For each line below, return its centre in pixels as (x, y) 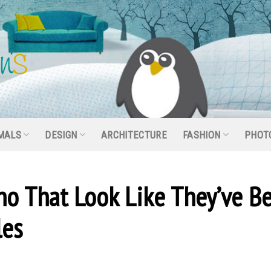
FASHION (202, 135)
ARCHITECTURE (134, 135)
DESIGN (61, 135)
